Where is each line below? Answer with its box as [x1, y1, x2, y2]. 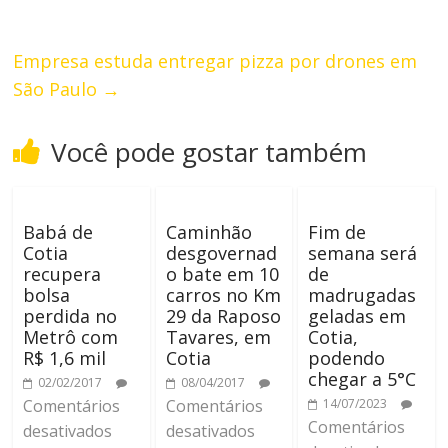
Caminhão [165, 219, 252, 244]
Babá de [23, 219, 94, 244]
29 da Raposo [165, 303, 281, 328]
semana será [307, 240, 417, 265]
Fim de [307, 219, 366, 244]
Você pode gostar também [51, 133, 368, 170]
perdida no [23, 303, 118, 328]
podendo [307, 345, 385, 370]
